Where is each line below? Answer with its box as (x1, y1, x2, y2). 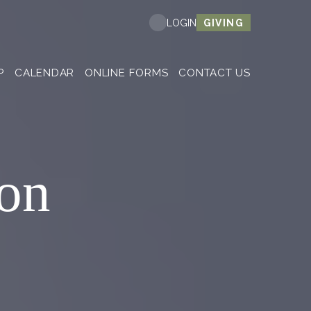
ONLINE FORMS (85, 67, 169, 79)
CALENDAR (15, 67, 75, 79)
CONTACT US (178, 67, 251, 79)
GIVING (203, 17, 244, 28)
